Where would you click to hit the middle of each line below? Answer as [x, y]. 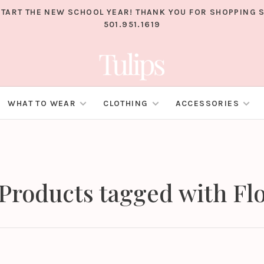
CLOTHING [126, 104]
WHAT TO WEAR [42, 104]
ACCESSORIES [207, 104]
